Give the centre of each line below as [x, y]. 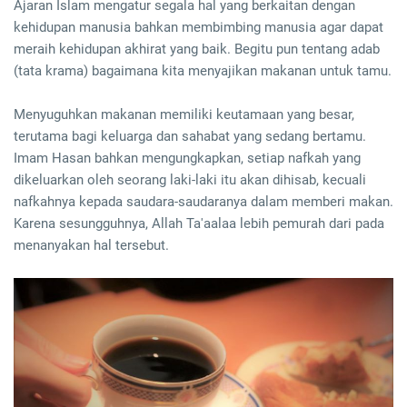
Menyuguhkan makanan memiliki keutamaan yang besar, [184, 115]
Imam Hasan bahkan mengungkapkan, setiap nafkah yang [187, 159]
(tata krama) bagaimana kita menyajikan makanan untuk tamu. [203, 71]
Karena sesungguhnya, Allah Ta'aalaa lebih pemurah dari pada [199, 224]
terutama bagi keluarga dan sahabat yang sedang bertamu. [190, 137]
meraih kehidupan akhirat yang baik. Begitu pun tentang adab [197, 50]
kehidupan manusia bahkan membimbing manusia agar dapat [199, 28]
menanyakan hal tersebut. [91, 246]
